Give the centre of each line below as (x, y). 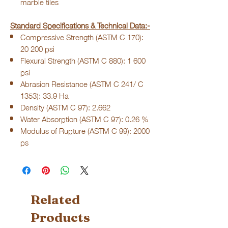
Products (60, 217)
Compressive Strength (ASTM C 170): (82, 37)
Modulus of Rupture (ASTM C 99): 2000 (85, 130)
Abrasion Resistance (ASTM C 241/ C (82, 83)
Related (55, 199)
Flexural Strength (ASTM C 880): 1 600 (83, 60)
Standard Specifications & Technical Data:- (80, 25)
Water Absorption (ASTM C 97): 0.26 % (84, 119)
